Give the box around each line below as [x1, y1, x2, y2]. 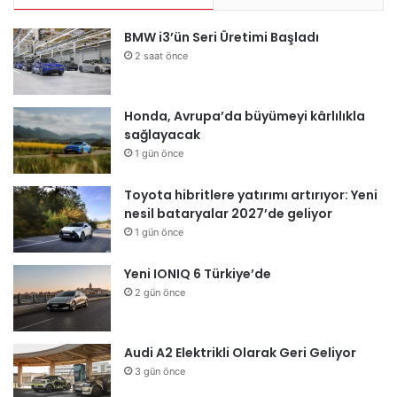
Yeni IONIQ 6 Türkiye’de [124, 265, 271, 284]
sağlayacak [124, 126, 200, 144]
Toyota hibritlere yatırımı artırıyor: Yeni [124, 186, 378, 205]
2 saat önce [135, 50, 188, 63]
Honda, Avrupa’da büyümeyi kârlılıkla [124, 107, 365, 126]
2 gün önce [135, 286, 185, 300]
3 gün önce [135, 365, 185, 378]
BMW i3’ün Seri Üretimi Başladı [124, 28, 319, 47]
